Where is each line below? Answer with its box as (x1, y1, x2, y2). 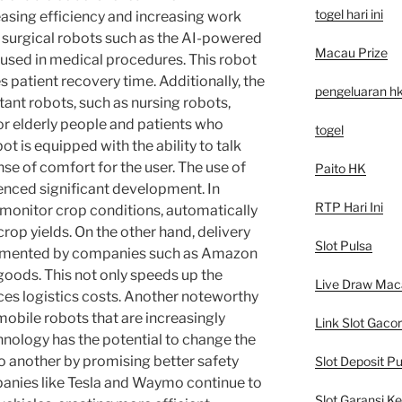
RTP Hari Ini (314, 198, 383, 214)
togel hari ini (314, 5, 383, 22)
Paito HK (314, 160, 366, 176)
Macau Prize (314, 44, 388, 60)
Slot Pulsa (314, 237, 372, 253)
